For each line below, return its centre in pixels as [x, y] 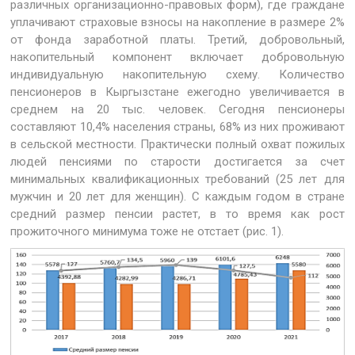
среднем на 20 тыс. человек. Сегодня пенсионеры [177, 109]
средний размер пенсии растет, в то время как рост [177, 214]
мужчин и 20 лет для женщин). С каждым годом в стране [177, 197]
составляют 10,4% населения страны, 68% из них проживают [177, 127]
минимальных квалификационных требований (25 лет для [177, 179]
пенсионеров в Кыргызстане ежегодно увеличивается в [177, 92]
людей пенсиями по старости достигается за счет [177, 162]
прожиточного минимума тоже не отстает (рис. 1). [147, 231]
